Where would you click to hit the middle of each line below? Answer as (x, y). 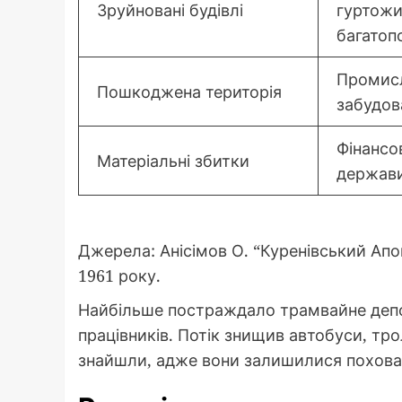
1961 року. (119, 275)
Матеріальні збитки (173, 160)
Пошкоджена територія (189, 91)
